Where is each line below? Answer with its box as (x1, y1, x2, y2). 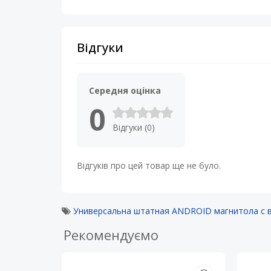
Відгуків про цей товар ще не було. (77, 160, 221, 171)
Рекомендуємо (64, 226, 158, 244)
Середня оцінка (89, 85, 161, 96)
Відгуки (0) (113, 122, 155, 133)
